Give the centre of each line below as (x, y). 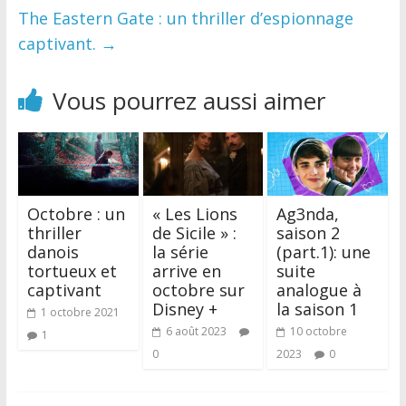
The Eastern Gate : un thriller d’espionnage (185, 18)
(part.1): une (324, 251)
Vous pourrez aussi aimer (188, 100)
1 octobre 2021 (80, 312)
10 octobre (319, 331)
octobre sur (198, 290)
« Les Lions (194, 213)
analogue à (319, 290)
